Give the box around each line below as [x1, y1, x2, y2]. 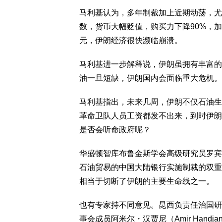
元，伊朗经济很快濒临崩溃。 [79, 36, 182, 45]
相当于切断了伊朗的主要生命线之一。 [79, 177, 214, 185]
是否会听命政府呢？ [79, 125, 151, 134]
